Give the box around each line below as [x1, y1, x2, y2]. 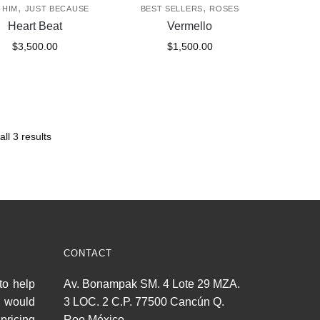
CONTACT [63, 248, 112, 259]
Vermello [167, 20, 213, 33]
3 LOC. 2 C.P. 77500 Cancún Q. [63, 296, 224, 309]
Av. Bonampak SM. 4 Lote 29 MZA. [63, 278, 240, 291]
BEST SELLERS [140, 4, 203, 14]
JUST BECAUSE [24, 4, 89, 14]
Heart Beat [8, 20, 63, 33]
